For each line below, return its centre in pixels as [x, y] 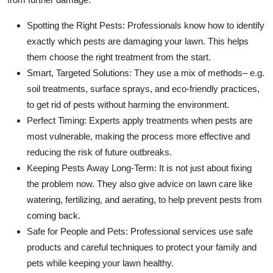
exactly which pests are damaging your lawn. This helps [138, 41]
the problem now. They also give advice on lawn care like [140, 184]
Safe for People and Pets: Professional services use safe [140, 232]
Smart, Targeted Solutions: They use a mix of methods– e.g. [146, 73]
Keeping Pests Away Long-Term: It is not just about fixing [139, 168]
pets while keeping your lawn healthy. [100, 263]
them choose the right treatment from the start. [119, 57]
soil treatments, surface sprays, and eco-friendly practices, [143, 89]
